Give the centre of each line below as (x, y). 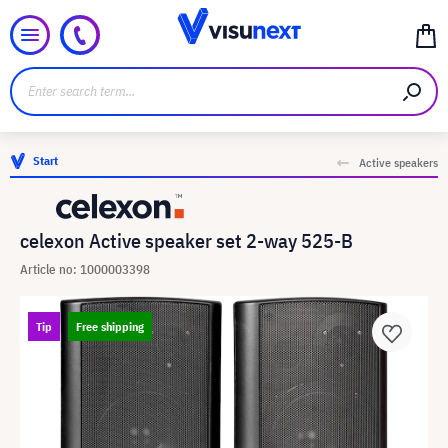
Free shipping (110, 326)
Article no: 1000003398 (85, 269)
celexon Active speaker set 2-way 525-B (186, 240)
